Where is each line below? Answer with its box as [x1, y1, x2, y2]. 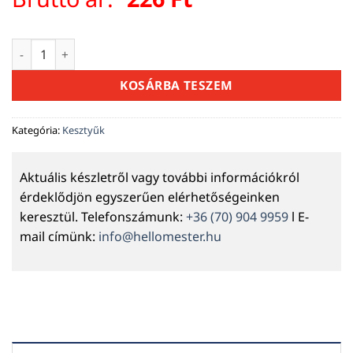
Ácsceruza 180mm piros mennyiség [11, 39, 206, 55]
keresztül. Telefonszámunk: [20, 207, 186, 225]
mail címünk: [20, 227, 98, 245]
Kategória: [12, 123, 62, 138]
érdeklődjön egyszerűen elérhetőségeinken [20, 188, 280, 206]
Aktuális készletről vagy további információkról [20, 168, 299, 186]
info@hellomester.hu [98, 227, 221, 245]
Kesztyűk [62, 123, 105, 138]
